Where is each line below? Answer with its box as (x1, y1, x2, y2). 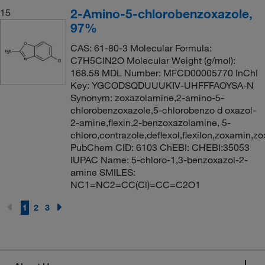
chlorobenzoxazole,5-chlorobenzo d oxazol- (70, 104, 256, 116)
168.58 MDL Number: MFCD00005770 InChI (70, 66, 258, 79)
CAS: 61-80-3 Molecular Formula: (70, 41, 212, 54)
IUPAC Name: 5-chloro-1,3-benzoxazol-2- (70, 153, 248, 166)
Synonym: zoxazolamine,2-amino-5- (70, 91, 224, 104)
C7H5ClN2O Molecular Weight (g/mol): (70, 54, 235, 66)
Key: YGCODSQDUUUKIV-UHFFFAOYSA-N (70, 79, 254, 91)
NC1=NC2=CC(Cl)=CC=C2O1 (70, 178, 201, 190)
